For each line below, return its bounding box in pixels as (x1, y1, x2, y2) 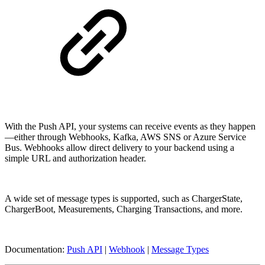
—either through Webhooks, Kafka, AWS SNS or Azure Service (5, 131, 246, 142)
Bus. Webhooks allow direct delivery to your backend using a (5, 142, 234, 153)
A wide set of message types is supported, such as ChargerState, (5, 193, 243, 203)
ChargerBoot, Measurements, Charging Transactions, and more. (5, 203, 243, 214)
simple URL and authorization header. (5, 153, 146, 163)
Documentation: (5, 244, 67, 254)
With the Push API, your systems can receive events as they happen (5, 121, 256, 131)
